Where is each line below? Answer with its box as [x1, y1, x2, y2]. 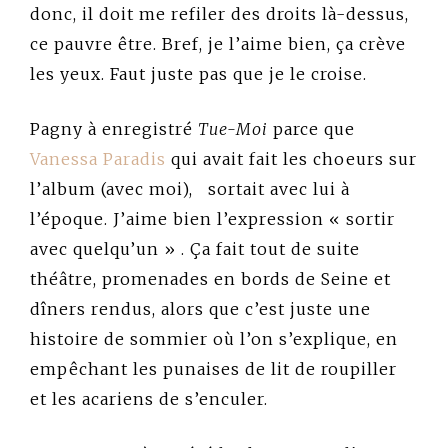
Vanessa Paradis [30, 149, 166, 170]
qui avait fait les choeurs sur [166, 149, 417, 170]
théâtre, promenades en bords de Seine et [30, 269, 391, 290]
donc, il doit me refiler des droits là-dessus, [30, 4, 409, 25]
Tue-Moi [198, 119, 268, 140]
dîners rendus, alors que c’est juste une [30, 299, 371, 320]
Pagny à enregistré [30, 119, 198, 140]
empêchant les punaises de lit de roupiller [30, 359, 397, 380]
